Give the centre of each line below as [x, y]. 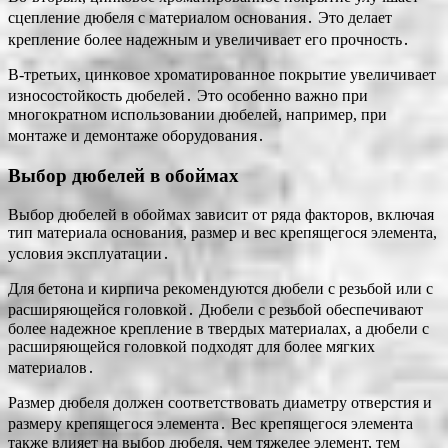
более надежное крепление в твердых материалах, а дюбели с [218, 328]
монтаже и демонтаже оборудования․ [136, 136]
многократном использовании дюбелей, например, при [197, 115]
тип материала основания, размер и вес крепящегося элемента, [222, 232]
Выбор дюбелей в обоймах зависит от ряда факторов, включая [221, 214]
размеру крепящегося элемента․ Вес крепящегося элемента [210, 423]
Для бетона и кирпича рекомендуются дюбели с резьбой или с [220, 288]
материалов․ [51, 367]
